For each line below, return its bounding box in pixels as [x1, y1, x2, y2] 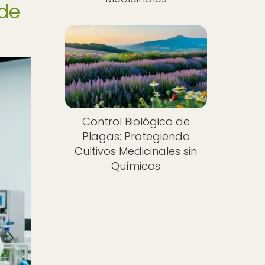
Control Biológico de [82, 114, 190, 130]
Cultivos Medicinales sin [75, 144, 198, 159]
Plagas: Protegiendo [82, 129, 190, 144]
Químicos [111, 159, 161, 174]
